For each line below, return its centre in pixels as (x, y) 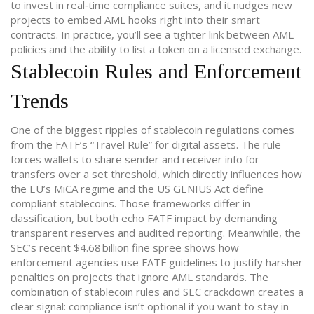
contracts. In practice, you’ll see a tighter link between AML (152, 34)
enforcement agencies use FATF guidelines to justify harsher (157, 262)
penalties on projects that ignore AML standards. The (139, 277)
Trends (40, 101)
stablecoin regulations (206, 130)
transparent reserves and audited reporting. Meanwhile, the (156, 233)
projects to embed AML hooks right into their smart (135, 20)
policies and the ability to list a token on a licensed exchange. (156, 49)
